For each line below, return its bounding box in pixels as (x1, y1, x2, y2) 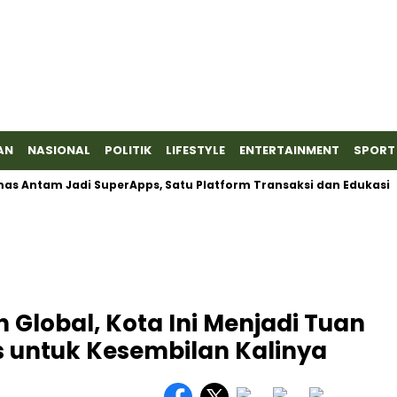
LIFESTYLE (166, 142, 225, 159)
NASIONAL (27, 142, 90, 159)
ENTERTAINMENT (239, 142, 339, 159)
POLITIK (105, 142, 152, 159)
